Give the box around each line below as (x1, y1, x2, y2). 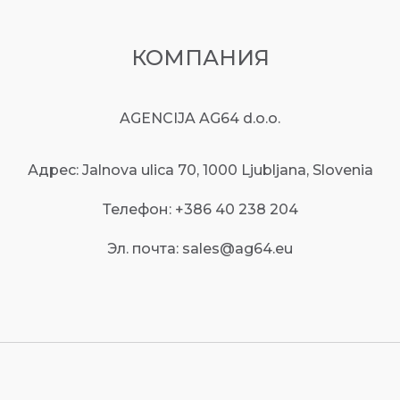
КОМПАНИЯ (130, 45, 270, 71)
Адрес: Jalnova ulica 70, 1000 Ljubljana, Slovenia (27, 162, 373, 179)
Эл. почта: (107, 240, 182, 258)
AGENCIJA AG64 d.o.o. (120, 110, 280, 128)
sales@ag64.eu (182, 240, 293, 258)
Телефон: (102, 201, 175, 219)
